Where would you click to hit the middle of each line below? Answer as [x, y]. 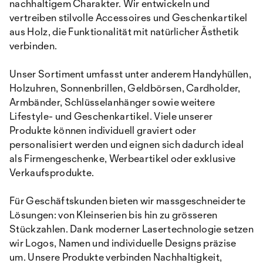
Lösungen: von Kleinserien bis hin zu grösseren [114, 215]
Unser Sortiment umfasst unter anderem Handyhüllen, [131, 74]
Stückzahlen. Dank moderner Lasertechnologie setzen [132, 229]
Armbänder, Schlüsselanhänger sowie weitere [112, 102]
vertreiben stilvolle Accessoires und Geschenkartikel [129, 17]
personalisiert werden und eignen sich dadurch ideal [127, 144]
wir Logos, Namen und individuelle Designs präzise [123, 243]
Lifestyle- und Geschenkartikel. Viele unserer [111, 116]
